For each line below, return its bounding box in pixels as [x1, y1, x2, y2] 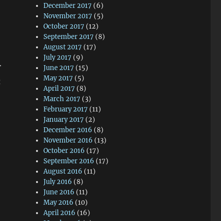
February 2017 [43, 105, 88, 113]
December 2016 [43, 126, 93, 134]
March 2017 [43, 95, 81, 103]
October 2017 [43, 22, 85, 31]
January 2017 [43, 115, 84, 124]
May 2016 [43, 198, 74, 207]
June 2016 [43, 188, 75, 196]
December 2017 [43, 1, 92, 10]
